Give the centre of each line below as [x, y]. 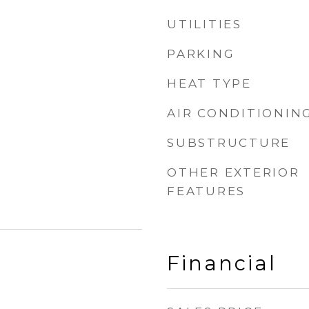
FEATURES [206, 191]
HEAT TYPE [209, 83]
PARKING [201, 54]
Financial [222, 263]
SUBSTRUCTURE [229, 143]
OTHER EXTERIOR [233, 172]
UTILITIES [205, 24]
